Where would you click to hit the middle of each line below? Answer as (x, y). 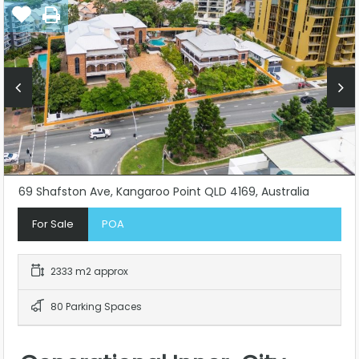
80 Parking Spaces (95, 306)
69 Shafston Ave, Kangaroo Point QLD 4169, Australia (164, 191)
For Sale (53, 224)
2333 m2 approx (88, 271)
